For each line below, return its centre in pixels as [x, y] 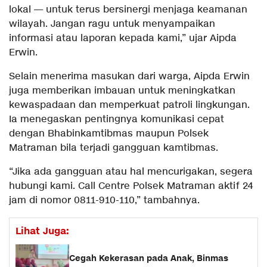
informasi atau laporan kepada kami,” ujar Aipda [123, 38]
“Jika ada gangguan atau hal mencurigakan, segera [131, 172]
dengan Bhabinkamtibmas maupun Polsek [109, 133]
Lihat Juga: [42, 231]
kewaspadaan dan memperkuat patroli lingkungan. [129, 105]
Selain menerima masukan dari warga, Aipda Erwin [129, 76]
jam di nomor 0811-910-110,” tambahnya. [104, 200]
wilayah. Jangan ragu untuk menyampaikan [112, 24]
